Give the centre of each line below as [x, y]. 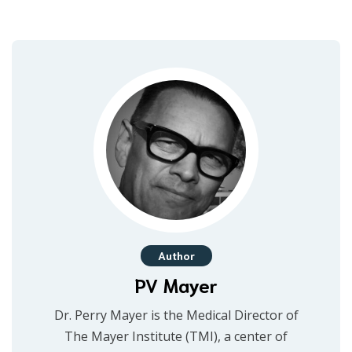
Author [176, 256]
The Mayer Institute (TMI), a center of [176, 337]
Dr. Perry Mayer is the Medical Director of [176, 315]
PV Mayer [176, 285]
